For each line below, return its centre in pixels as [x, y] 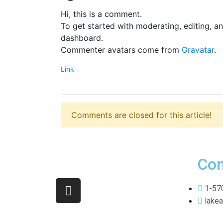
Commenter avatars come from [121, 50]
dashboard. [82, 38]
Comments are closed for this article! [141, 115]
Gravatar [198, 50]
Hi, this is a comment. [101, 14]
